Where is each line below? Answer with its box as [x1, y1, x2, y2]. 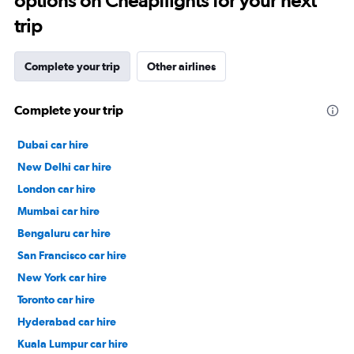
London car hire [17, 182, 96, 195]
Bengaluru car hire [17, 226, 111, 239]
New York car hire [17, 270, 107, 284]
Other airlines [147, 59, 216, 73]
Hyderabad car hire [17, 314, 116, 328]
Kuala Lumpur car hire [17, 337, 128, 350]
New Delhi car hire [17, 160, 111, 173]
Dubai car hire [17, 137, 88, 151]
